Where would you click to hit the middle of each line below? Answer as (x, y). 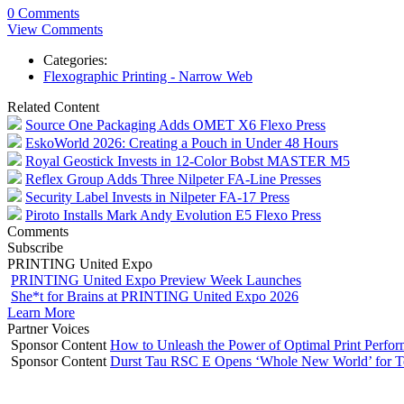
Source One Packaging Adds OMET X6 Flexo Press (175, 124)
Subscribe (35, 247)
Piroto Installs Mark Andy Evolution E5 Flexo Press (173, 215)
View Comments (55, 29)
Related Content (53, 106)
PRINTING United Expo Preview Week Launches (156, 280)
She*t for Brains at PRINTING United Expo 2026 (155, 296)
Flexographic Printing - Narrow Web (148, 76)
